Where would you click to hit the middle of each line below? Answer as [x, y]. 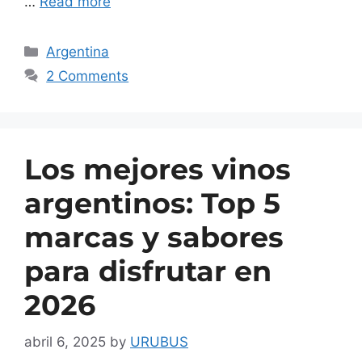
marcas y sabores [154, 238]
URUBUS [159, 341]
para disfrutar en [148, 271]
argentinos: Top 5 [152, 204]
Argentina [78, 52]
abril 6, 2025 [65, 341]
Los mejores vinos [158, 170]
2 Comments [88, 76]
